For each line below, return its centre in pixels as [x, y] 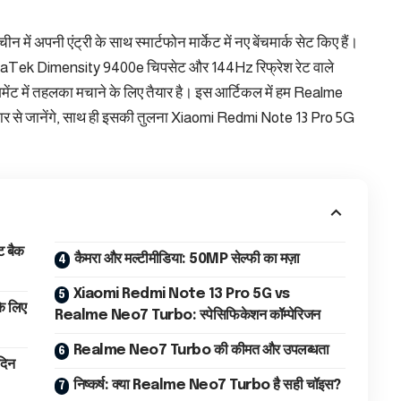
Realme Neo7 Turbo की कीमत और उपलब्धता [201, 350]
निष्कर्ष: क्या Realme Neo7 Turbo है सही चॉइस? [207, 385]
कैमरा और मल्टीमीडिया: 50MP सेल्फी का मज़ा [187, 259]
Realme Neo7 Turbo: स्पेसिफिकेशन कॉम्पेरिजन [188, 315]
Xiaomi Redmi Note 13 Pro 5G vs [181, 294]
